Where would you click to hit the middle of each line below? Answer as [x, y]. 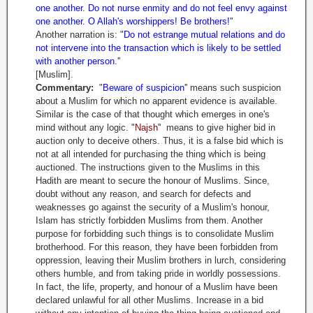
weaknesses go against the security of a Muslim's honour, [153, 207]
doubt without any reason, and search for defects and [143, 194]
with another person [75, 61]
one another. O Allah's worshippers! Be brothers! [133, 21]
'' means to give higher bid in [217, 128]
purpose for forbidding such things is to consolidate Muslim [155, 234]
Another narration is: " [80, 35]
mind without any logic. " [85, 128]
